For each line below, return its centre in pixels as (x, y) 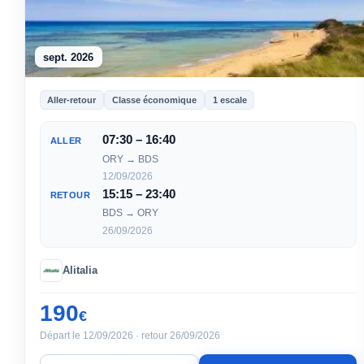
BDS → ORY (130, 213)
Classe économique (154, 100)
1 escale (230, 100)
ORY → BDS (130, 159)
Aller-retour (72, 100)
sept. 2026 (69, 57)
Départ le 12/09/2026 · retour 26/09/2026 (130, 335)
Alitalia (80, 270)
